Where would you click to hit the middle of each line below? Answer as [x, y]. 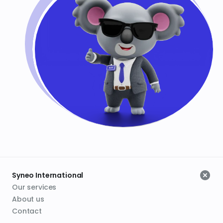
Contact [27, 211]
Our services [34, 187]
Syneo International [48, 175]
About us [28, 199]
